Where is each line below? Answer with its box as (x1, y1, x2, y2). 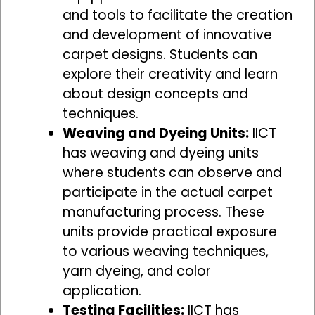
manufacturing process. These (63, 202, 264, 221)
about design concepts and (63, 84, 248, 103)
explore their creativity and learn (63, 64, 278, 84)
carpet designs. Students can (63, 44, 257, 64)
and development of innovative (63, 25, 272, 44)
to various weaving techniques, (63, 241, 269, 261)
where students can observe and (63, 162, 282, 182)
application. (63, 281, 141, 300)
